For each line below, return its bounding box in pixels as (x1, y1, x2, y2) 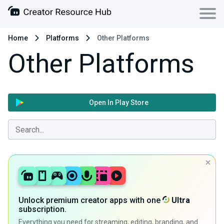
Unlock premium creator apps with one (18, 195, 162, 205)
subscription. (18, 204, 66, 214)
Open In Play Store (89, 98, 148, 106)
